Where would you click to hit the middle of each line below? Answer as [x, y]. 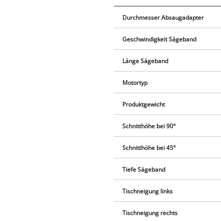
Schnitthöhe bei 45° [149, 147]
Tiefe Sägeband [144, 169]
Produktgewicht [144, 104]
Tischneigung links [148, 191]
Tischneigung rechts [150, 213]
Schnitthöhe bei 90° [149, 126]
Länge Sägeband [146, 61]
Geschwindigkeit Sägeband [160, 39]
